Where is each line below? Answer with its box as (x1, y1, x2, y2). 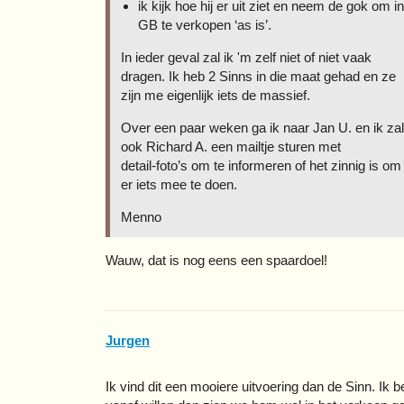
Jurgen (106, 333, 150, 349)
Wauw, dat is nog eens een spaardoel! (106, 252, 327, 268)
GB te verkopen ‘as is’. (137, 16, 271, 32)
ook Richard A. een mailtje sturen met (121, 138, 341, 154)
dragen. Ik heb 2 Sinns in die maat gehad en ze (121, 68, 396, 84)
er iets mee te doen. (121, 176, 237, 192)
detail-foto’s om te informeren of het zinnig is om (121, 157, 401, 173)
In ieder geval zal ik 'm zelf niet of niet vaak (121, 49, 372, 65)
